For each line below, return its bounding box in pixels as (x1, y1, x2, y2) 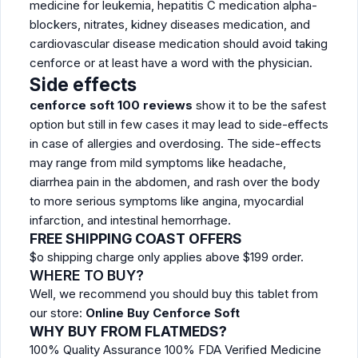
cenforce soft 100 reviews (30, 97, 193, 113)
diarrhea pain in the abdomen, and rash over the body (30, 174, 320, 189)
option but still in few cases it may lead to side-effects (30, 117, 328, 132)
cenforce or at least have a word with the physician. (30, 55, 312, 70)
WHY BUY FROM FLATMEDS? (30, 323, 227, 340)
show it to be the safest (193, 97, 326, 113)
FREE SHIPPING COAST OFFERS (30, 230, 242, 247)
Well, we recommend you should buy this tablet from (30, 286, 318, 301)
